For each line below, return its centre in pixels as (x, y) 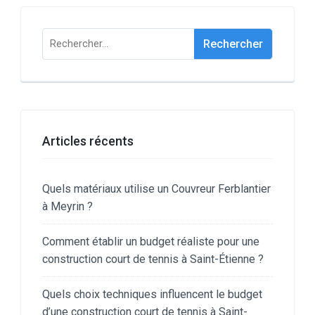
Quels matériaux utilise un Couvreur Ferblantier (156, 188)
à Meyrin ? (67, 206)
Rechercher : (78, 37)
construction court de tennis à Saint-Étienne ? (153, 259)
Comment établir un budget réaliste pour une (151, 241)
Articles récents (88, 141)
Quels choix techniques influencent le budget (152, 294)
